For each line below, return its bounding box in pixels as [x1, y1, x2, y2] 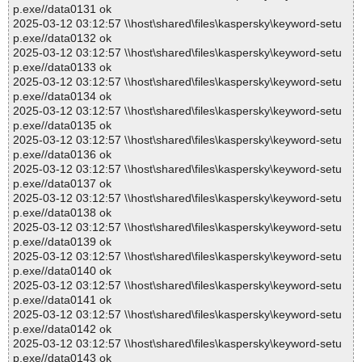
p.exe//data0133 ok [13, 61, 112, 74]
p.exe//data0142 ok [13, 322, 112, 336]
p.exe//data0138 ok [13, 206, 112, 220]
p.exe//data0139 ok [13, 235, 112, 249]
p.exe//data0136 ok [13, 148, 112, 162]
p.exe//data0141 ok [13, 293, 112, 307]
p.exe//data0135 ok [13, 119, 112, 133]
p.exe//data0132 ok [13, 32, 112, 45]
